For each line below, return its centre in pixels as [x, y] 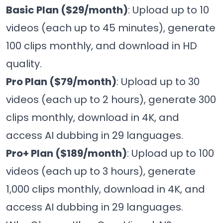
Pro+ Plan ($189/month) [66, 154]
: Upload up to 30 [158, 82]
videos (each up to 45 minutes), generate [111, 28]
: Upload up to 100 [170, 154]
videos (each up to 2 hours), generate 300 [111, 100]
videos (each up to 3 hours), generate [101, 171]
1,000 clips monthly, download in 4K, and [106, 189]
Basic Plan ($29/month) [67, 10]
